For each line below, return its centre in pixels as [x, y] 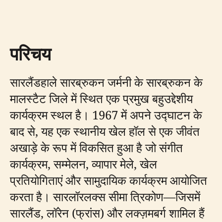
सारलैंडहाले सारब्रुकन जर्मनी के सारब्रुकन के [106, 82]
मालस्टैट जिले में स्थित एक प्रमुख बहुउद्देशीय [101, 98]
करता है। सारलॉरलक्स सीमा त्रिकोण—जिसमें [105, 196]
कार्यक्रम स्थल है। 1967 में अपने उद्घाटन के [106, 115]
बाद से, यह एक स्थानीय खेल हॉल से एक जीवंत [105, 131]
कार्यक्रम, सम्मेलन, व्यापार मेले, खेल [83, 164]
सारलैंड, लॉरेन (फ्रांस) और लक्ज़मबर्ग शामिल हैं [107, 213]
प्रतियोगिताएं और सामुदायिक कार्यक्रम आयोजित [109, 180]
